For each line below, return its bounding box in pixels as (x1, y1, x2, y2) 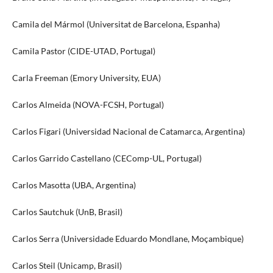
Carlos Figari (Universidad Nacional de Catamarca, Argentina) (12, 126, 245, 137)
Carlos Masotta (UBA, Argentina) (12, 180, 136, 191)
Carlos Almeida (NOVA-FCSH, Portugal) (12, 99, 164, 110)
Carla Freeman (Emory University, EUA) (12, 73, 161, 83)
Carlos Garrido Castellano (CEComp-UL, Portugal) (12, 153, 202, 164)
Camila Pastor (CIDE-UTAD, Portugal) (12, 46, 155, 57)
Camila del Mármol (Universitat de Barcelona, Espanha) (12, 19, 220, 29)
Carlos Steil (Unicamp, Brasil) (12, 260, 122, 271)
